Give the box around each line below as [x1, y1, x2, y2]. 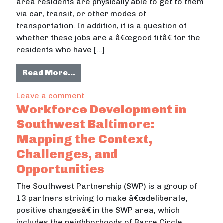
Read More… [22, 67, 76, 77]
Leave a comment [16, 90, 85, 100]
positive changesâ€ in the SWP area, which [16, 205, 180, 215]
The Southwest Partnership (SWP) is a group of [16, 181, 198, 191]
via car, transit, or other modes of [16, 8, 147, 18]
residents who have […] [16, 44, 105, 54]
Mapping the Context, [16, 131, 153, 146]
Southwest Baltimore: [16, 116, 155, 131]
